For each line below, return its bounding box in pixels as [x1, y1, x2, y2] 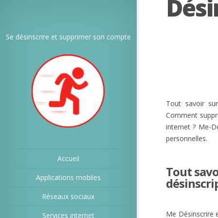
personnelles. [166, 134, 207, 143]
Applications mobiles [36, 173, 101, 182]
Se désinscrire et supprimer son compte [5, 32, 131, 41]
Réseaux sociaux [42, 192, 94, 201]
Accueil [57, 154, 79, 163]
